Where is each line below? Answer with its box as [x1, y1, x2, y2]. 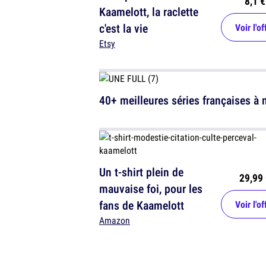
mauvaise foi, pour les [99, 180, 202, 197]
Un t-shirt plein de [99, 164, 183, 180]
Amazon [99, 214, 130, 227]
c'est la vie [99, 20, 148, 37]
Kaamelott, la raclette [99, 4, 198, 20]
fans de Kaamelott [99, 197, 184, 214]
